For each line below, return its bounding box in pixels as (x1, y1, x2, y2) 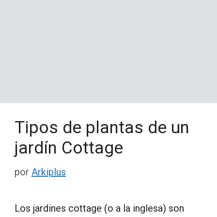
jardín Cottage (15, 138, 123, 158)
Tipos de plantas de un (15, 117, 189, 138)
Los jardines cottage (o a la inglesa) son (15, 202, 184, 214)
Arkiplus (31, 166, 66, 178)
